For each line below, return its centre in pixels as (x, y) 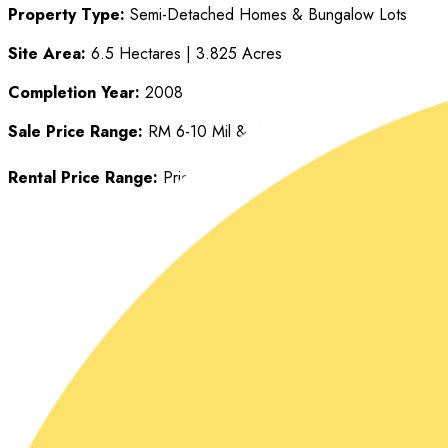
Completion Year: (74, 93)
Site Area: (47, 54)
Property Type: (69, 15)
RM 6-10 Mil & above (218, 132)
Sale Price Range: (75, 132)
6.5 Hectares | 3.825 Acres (184, 54)
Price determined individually (256, 178)
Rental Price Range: (83, 178)
